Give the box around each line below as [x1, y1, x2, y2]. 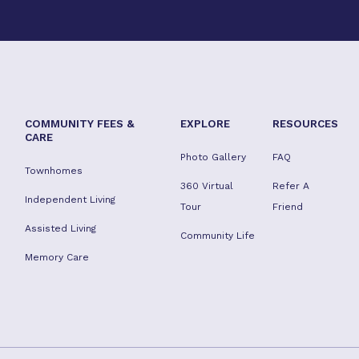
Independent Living [24, 194, 115, 205]
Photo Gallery [180, 151, 247, 163]
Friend [272, 201, 304, 212]
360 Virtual [180, 180, 234, 192]
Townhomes [24, 165, 83, 176]
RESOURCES [272, 117, 339, 130]
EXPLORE [180, 117, 231, 130]
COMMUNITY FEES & [24, 117, 135, 130]
